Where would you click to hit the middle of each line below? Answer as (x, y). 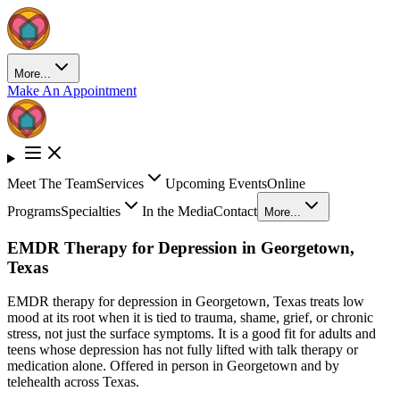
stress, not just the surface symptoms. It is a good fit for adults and (192, 334)
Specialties (91, 211)
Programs (34, 211)
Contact (235, 211)
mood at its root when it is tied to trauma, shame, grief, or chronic (190, 318)
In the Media (178, 211)
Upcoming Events (216, 183)
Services (120, 183)
